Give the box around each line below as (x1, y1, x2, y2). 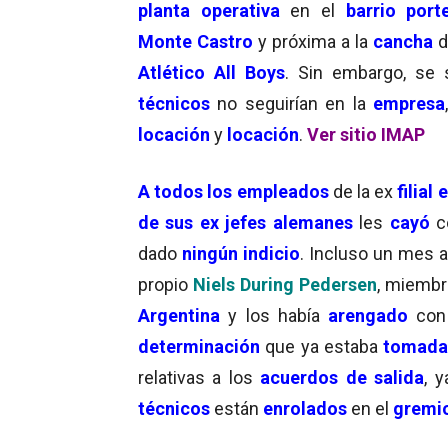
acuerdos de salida (260, 366, 425, 388)
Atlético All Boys (138, 61, 285, 83)
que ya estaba (265, 335, 383, 357)
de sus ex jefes (138, 211, 267, 233)
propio (138, 273, 193, 295)
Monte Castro (138, 30, 253, 52)
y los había (228, 304, 328, 326)
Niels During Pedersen (192, 273, 377, 295)
